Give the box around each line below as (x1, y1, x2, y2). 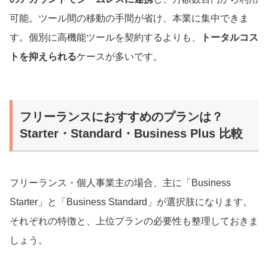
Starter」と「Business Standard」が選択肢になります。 (10, 197, 252, 208)
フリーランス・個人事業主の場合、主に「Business (10, 178, 231, 188)
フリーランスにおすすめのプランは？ (20, 110, 223, 124)
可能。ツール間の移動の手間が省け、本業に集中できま (10, 13, 249, 24)
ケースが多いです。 (77, 51, 163, 62)
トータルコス (201, 32, 258, 43)
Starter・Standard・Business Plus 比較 (20, 127, 243, 141)
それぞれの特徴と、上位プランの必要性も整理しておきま (10, 216, 258, 227)
